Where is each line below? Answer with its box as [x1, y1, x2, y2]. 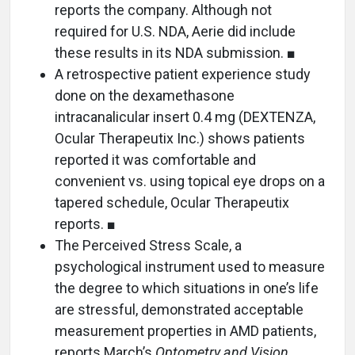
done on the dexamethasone [55, 86, 235, 104]
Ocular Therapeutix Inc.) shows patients [55, 129, 305, 147]
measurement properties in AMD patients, [55, 322, 316, 339]
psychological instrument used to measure [55, 258, 325, 275]
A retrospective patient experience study [55, 65, 311, 82]
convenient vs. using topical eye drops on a [55, 172, 325, 189]
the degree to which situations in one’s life [55, 279, 319, 296]
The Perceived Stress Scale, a [55, 236, 242, 254]
